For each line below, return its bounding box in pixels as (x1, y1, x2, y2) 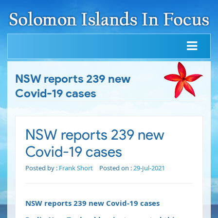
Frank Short (59, 163, 93, 173)
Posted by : (25, 163, 59, 173)
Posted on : (99, 163, 133, 173)
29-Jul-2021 (133, 163, 165, 173)
